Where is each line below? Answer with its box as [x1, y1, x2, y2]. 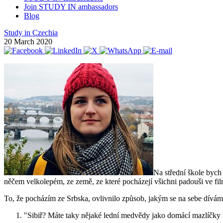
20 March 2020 [4, 37, 52, 46]
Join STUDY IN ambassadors [24, 2, 118, 11]
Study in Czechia [4, 28, 58, 37]
